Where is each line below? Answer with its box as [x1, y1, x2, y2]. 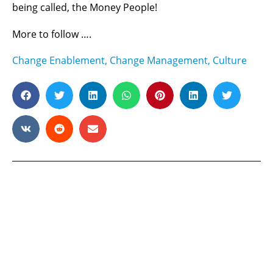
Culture [213, 54, 247, 68]
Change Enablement [12, 54, 105, 68]
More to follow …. [12, 27, 91, 41]
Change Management [110, 54, 208, 68]
